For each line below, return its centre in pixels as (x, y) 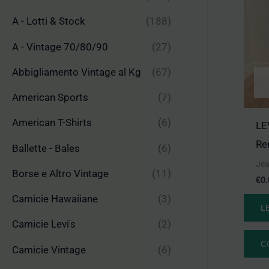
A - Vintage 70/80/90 (60, 47)
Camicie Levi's (44, 224)
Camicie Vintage (49, 249)
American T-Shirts (52, 123)
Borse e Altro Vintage (60, 173)
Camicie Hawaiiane (55, 199)
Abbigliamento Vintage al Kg (77, 72)
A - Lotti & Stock (49, 21)
